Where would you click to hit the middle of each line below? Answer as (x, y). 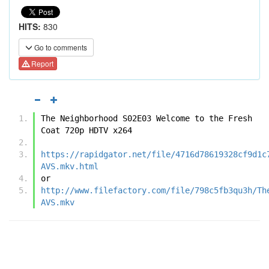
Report (41, 64)
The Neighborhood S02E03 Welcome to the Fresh (147, 118)
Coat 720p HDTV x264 (86, 130)
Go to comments (60, 47)
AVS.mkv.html (70, 166)
